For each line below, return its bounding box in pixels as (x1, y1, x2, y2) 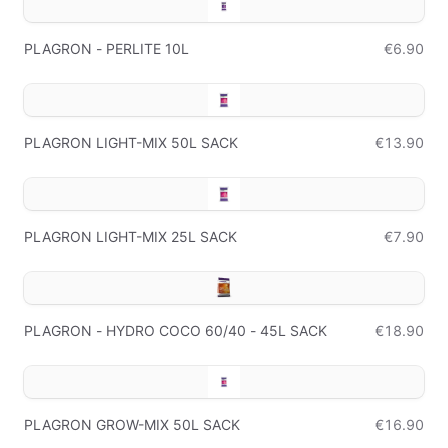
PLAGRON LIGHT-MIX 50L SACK (24, 134, 238, 151)
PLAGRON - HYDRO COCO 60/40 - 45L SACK (24, 322, 327, 339)
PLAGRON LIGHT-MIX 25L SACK (24, 228, 237, 245)
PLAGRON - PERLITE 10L (24, 40, 189, 57)
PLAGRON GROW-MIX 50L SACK (24, 416, 240, 433)
